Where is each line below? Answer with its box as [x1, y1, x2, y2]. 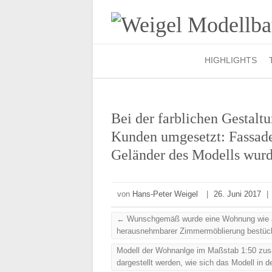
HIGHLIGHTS [205, 55, 257, 65]
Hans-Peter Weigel [132, 189, 198, 199]
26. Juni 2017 [214, 189, 261, 199]
